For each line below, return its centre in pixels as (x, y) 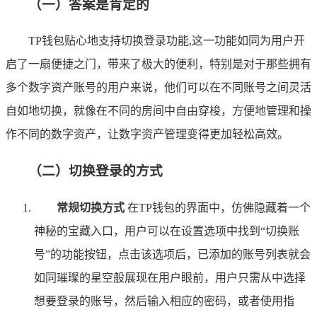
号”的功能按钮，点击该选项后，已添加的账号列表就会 (172, 254)
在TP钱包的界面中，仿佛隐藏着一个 (218, 207)
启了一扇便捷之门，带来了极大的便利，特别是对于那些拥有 (158, 64)
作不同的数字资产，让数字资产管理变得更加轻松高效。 (147, 134)
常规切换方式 (91, 207)
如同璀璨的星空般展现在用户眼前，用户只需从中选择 (170, 277)
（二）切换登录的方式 (96, 171)
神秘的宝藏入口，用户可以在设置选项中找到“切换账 (167, 231)
